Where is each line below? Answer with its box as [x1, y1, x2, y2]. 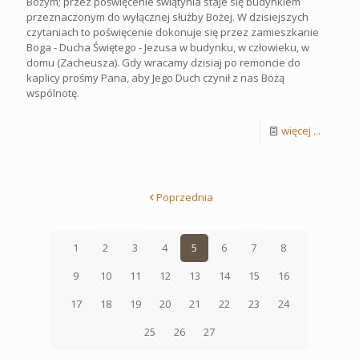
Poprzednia [156, 189, 213, 204]
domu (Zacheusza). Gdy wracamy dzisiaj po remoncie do [26, 54, 301, 70]
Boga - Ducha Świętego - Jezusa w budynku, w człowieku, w [26, 39, 309, 54]
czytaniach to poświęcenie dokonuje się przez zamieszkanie [26, 24, 319, 39]
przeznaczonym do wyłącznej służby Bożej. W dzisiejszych [26, 9, 309, 24]
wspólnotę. [26, 85, 79, 100]
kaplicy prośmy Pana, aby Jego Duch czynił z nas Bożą [26, 70, 284, 85]
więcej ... [281, 123, 321, 138]
